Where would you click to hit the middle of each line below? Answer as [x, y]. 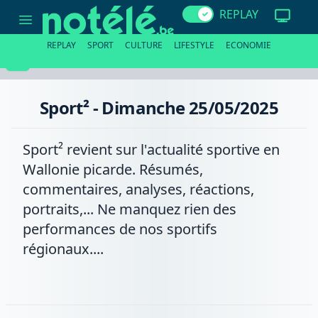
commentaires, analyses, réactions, [138, 189]
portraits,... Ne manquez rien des [130, 209]
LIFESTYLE [194, 45]
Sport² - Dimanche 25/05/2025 [159, 108]
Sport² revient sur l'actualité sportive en [151, 149]
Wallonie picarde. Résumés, [113, 169]
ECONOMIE [248, 45]
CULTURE [144, 45]
